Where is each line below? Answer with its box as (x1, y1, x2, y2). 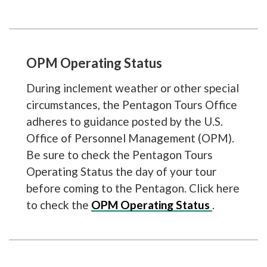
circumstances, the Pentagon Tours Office (26, 97, 237, 111)
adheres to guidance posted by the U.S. (26, 114, 223, 128)
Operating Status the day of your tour (26, 164, 216, 178)
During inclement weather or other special (26, 80, 239, 95)
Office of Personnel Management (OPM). (26, 131, 234, 145)
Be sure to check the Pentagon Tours (26, 147, 213, 162)
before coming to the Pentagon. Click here (26, 181, 240, 195)
